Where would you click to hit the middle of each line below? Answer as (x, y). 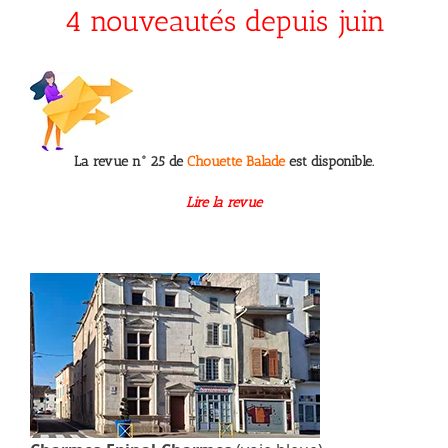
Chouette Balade (238, 161)
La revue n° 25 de (130, 161)
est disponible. (331, 161)
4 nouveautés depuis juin (224, 21)
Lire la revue (224, 202)
